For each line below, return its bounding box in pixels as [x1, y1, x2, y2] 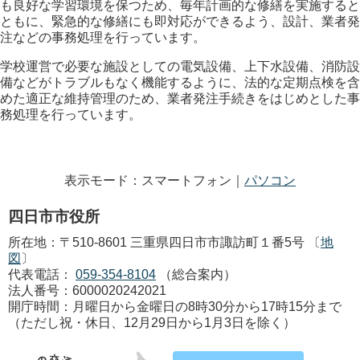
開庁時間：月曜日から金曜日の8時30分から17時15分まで [8, 299, 342, 313]
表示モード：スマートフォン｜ [64, 173, 244, 187]
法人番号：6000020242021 [8, 283, 166, 297]
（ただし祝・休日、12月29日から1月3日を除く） [8, 315, 296, 329]
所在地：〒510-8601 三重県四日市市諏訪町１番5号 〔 [8, 235, 321, 249]
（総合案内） [159, 267, 236, 281]
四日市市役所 [8, 207, 100, 225]
